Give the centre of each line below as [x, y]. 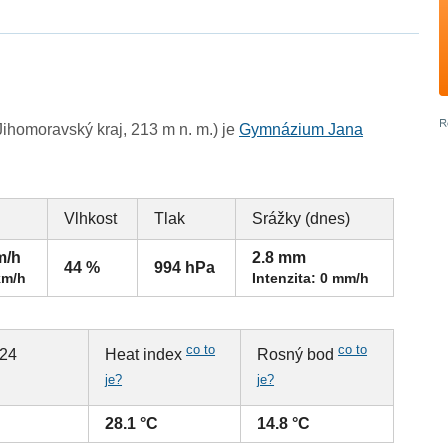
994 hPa [185, 268]
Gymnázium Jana [301, 130]
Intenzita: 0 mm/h [311, 278]
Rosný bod [298, 355]
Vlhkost [91, 219]
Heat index [146, 355]
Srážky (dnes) [301, 219]
